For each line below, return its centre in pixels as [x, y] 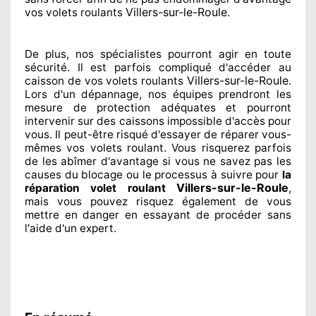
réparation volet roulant [101, 188]
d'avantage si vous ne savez [174, 161]
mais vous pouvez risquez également [130, 201]
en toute [265, 54]
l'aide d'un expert [69, 228]
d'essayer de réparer [203, 134]
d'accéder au [251, 67]
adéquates [183, 107]
